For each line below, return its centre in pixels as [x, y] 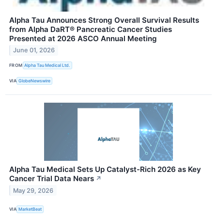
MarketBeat [30, 209]
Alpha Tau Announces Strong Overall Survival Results [104, 20]
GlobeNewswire [35, 81]
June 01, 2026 [34, 50]
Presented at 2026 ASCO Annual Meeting [83, 38]
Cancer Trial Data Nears [52, 178]
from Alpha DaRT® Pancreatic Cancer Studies [91, 29]
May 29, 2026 [33, 190]
